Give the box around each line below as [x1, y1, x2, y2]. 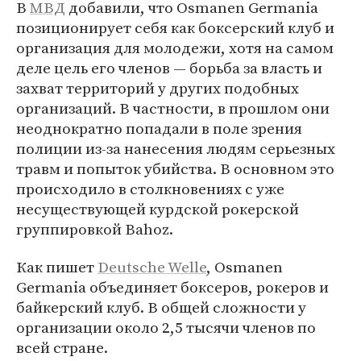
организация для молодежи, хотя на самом [16, 37, 334, 59]
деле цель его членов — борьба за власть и [16, 57, 322, 79]
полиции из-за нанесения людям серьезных [16, 138, 335, 160]
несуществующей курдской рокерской [16, 198, 299, 220]
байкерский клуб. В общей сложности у [16, 297, 306, 318]
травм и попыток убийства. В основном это [16, 158, 334, 180]
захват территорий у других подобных [16, 77, 299, 99]
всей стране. [16, 337, 108, 359]
